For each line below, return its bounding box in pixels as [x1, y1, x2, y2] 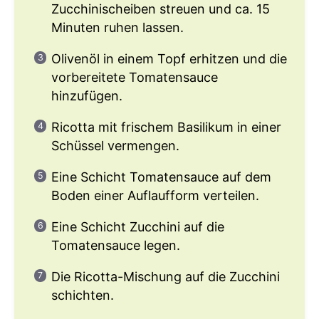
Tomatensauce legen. [51, 237, 180, 253]
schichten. [51, 287, 114, 303]
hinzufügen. [51, 88, 122, 103]
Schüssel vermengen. [51, 137, 179, 153]
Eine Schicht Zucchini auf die [51, 219, 224, 234]
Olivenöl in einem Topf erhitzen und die [51, 51, 287, 66]
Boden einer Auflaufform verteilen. [51, 187, 259, 203]
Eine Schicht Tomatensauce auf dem [51, 169, 271, 184]
